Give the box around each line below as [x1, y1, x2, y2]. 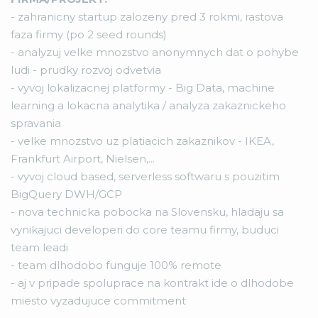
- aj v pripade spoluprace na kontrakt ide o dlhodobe [11, 275, 294, 290]
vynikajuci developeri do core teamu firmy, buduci [11, 222, 279, 236]
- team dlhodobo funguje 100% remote [11, 258, 221, 272]
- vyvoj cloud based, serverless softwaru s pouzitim [11, 169, 280, 183]
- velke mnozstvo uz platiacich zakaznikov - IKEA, [11, 133, 274, 148]
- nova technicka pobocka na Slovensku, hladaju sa [11, 204, 284, 219]
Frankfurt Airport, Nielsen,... [11, 151, 155, 165]
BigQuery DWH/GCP [11, 187, 122, 201]
